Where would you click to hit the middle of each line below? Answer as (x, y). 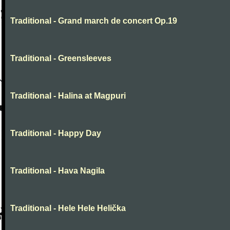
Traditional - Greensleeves (61, 58)
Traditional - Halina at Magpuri (68, 96)
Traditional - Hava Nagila (57, 171)
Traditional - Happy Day (56, 133)
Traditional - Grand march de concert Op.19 (94, 21)
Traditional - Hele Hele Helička (68, 208)
